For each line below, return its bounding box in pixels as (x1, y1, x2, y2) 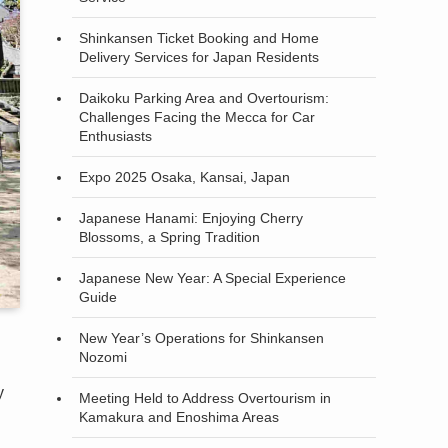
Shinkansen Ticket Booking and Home (79, 29, 319, 46)
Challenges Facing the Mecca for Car (79, 108, 315, 125)
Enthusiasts (79, 127, 152, 144)
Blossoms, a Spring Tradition (79, 228, 260, 245)
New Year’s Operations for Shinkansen (79, 329, 324, 346)
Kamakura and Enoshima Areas (79, 408, 279, 425)
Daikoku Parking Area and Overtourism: (79, 89, 329, 106)
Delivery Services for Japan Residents (79, 48, 319, 65)
